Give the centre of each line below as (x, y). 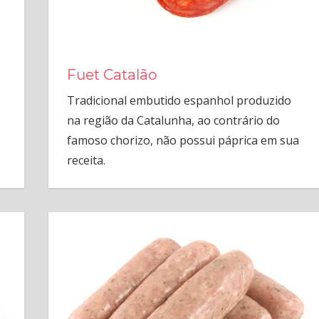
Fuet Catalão (112, 74)
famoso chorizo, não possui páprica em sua (183, 140)
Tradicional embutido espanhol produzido (179, 100)
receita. (86, 160)
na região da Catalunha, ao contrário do (173, 120)
